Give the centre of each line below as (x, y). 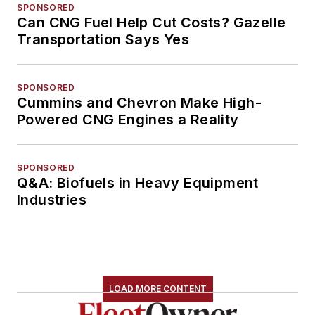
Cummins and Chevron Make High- (139, 102)
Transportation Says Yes (103, 39)
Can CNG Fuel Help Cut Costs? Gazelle (152, 22)
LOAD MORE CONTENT (157, 288)
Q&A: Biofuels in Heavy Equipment (138, 182)
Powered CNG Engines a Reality (128, 119)
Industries (52, 199)
